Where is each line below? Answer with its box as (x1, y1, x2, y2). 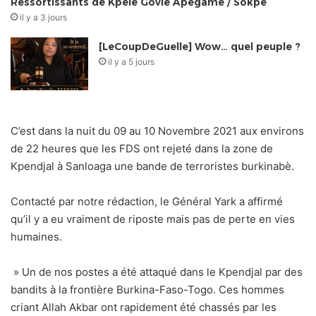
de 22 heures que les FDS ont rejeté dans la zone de (11, 142, 273, 156)
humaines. (11, 230, 62, 244)
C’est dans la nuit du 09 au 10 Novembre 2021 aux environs (11, 124, 304, 138)
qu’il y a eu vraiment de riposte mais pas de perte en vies (11, 212, 295, 226)
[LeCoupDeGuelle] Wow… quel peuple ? (99, 40, 301, 54)
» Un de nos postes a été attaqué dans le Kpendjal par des (11, 265, 303, 279)
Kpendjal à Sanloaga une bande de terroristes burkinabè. (11, 159, 294, 174)
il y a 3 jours (20, 12, 68, 23)
